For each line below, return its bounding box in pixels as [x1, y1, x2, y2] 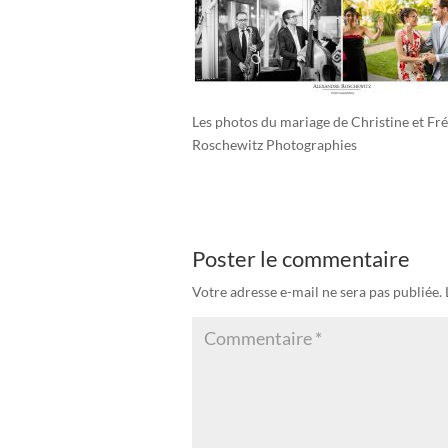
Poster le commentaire [192, 245, 410, 273]
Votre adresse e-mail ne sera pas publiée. [192, 283, 442, 301]
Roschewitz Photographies [192, 136, 357, 154]
